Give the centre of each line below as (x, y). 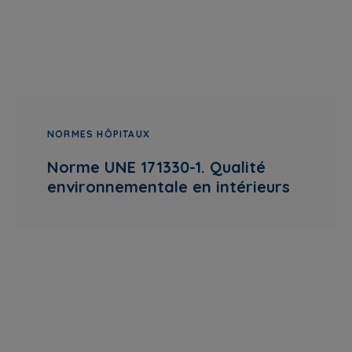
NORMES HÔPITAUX (99, 134)
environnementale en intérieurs (169, 187)
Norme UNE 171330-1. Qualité (156, 167)
